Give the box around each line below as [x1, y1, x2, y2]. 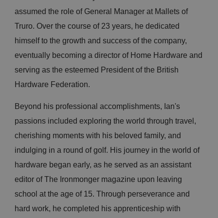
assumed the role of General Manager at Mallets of [15, 7, 188, 16]
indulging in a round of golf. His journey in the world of [15, 146, 200, 155]
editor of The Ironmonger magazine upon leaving [15, 175, 182, 184]
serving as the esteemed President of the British [15, 66, 179, 74]
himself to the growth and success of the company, [15, 36, 187, 45]
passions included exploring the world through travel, [15, 117, 196, 126]
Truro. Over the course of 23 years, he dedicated [15, 22, 180, 31]
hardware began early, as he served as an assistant [15, 161, 191, 169]
